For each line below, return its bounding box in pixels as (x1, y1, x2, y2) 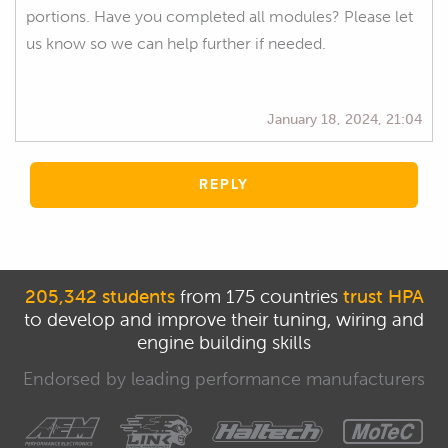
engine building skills (137, 329, 311, 354)
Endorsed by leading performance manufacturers (23, 367, 425, 390)
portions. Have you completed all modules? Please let (26, 6, 413, 26)
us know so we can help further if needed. (26, 33, 326, 53)
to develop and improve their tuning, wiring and (24, 306, 424, 331)
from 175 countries (174, 283, 343, 308)
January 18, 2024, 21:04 (267, 109, 422, 128)
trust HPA (342, 283, 424, 308)
